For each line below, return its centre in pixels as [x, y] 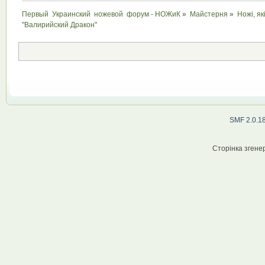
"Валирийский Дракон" [60, 25]
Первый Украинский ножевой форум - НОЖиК [101, 14]
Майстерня [209, 14]
